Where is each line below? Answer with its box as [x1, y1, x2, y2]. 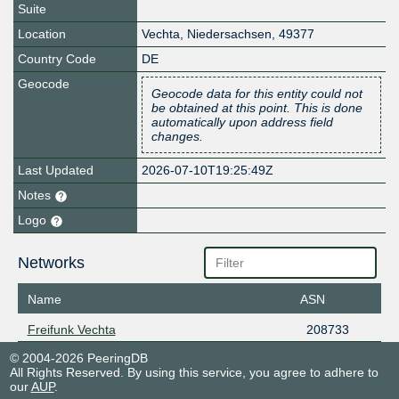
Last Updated [18, 163, 94, 178]
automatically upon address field [151, 115, 334, 130]
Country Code [18, 52, 96, 67]
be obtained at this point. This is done [151, 101, 363, 116]
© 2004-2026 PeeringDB [9, 350, 148, 365]
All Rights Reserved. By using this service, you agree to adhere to [9, 364, 379, 379]
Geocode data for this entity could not [151, 86, 363, 102]
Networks [17, 254, 85, 273]
